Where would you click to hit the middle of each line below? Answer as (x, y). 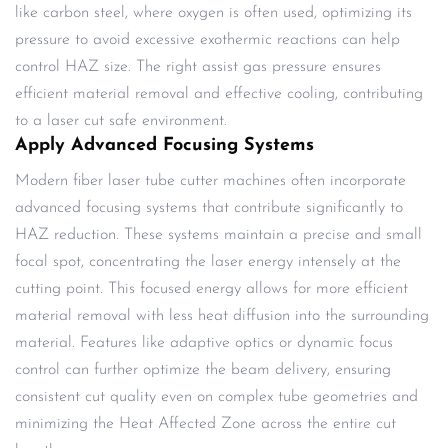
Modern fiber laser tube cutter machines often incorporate (210, 181)
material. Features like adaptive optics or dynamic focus (204, 343)
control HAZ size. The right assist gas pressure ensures (198, 67)
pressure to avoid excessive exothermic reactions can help (207, 40)
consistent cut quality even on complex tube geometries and (216, 397)
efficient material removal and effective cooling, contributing (219, 94)
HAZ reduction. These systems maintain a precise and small (218, 235)
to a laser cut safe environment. (121, 121)
